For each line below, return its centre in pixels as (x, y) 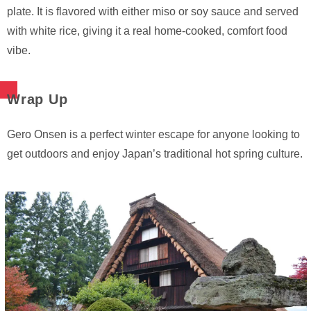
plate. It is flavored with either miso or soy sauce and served (153, 12)
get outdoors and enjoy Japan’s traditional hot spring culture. (155, 154)
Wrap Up (37, 100)
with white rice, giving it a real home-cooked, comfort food (147, 31)
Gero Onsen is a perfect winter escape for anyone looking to (153, 135)
